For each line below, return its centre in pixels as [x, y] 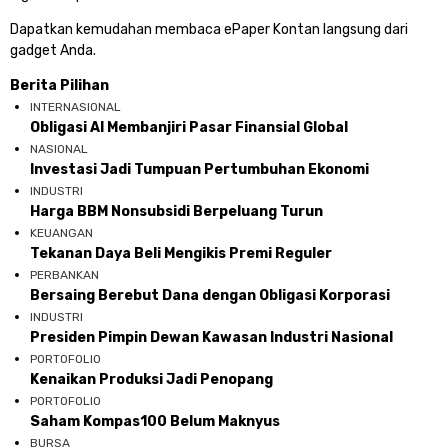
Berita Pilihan [59, 85]
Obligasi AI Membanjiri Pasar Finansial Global [189, 127]
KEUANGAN [61, 233]
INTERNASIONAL [75, 107]
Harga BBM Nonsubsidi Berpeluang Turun [176, 211]
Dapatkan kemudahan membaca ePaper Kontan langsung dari [209, 29]
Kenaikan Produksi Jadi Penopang [151, 379]
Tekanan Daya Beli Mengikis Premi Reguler [181, 253]
